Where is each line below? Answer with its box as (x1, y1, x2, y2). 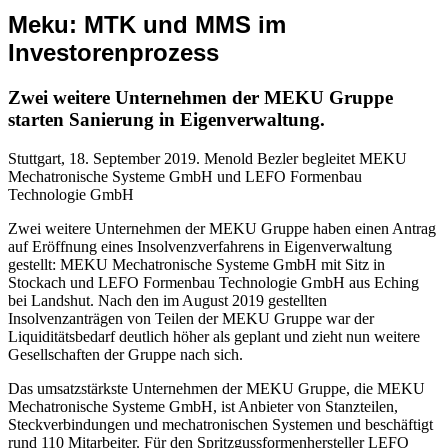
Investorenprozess (8, 38, 219, 66)
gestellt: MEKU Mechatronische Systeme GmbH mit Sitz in (8, 255, 385, 273)
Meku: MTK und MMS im (8, 10, 286, 38)
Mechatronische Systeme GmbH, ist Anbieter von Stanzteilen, (8, 397, 398, 415)
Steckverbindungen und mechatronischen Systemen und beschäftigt (8, 415, 433, 433)
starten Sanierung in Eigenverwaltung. (8, 108, 325, 130)
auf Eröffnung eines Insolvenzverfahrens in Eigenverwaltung (8, 237, 392, 255)
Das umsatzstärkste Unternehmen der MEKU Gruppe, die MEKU (8, 379, 425, 397)
